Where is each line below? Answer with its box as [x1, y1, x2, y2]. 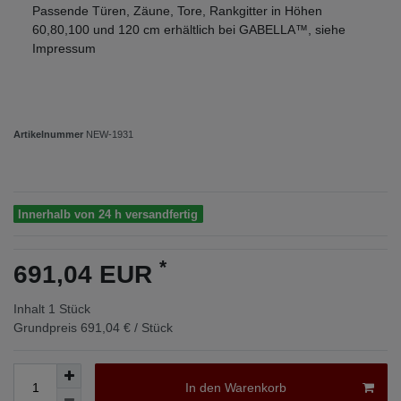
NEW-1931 [86, 128, 133, 140]
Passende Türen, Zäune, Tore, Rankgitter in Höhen [32, 3, 322, 18]
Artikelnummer [13, 128, 86, 140]
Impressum [32, 40, 96, 55]
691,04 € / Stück [81, 320, 173, 335]
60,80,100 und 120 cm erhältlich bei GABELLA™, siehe [32, 21, 346, 37]
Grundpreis [13, 320, 81, 335]
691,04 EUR [13, 260, 159, 288]
